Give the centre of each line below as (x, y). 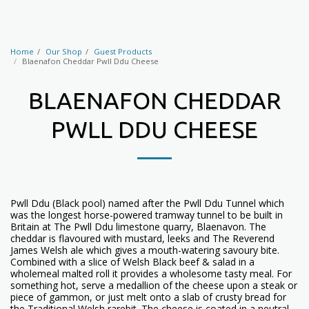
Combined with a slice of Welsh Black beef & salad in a (132, 262)
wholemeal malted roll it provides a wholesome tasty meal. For (151, 273)
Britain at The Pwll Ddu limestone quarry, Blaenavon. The (138, 227)
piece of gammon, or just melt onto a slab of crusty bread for (148, 297)
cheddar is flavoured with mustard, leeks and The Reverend (142, 238)
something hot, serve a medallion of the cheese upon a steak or (154, 285)
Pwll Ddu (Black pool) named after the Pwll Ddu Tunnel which (147, 203)
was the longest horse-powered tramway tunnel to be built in (147, 215)
